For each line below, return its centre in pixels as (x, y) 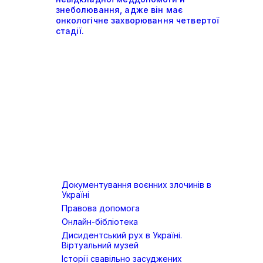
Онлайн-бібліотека (100, 222)
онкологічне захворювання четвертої (137, 21)
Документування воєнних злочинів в (136, 185)
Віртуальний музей (100, 245)
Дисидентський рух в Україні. (122, 235)
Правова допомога (101, 208)
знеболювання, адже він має (119, 10)
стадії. (70, 31)
